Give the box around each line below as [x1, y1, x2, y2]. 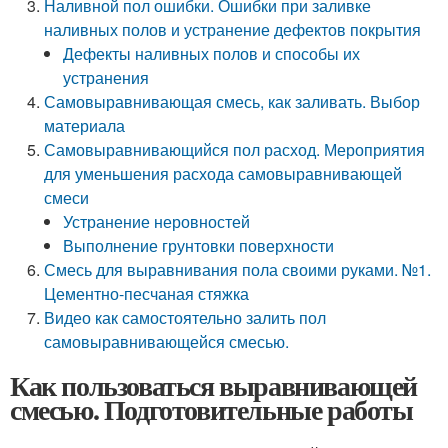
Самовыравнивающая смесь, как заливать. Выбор [44, 90, 421, 113]
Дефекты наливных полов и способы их [63, 42, 361, 65]
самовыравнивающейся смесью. [44, 330, 290, 353]
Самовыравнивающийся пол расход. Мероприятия [44, 138, 426, 161]
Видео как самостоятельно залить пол [44, 306, 327, 329]
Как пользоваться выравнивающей [10, 365, 417, 406]
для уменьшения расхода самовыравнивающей [44, 162, 403, 185]
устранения [63, 66, 150, 89]
